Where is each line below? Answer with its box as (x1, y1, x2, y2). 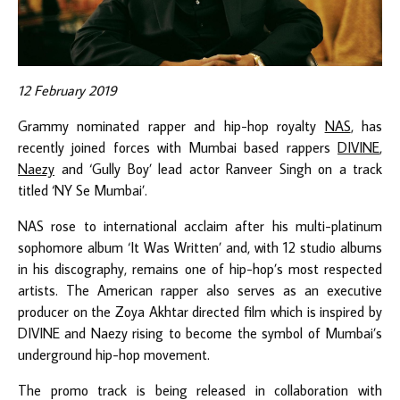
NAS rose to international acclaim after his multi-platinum (18, 216, 382, 235)
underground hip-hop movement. (18, 345, 210, 363)
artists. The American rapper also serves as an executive (18, 280, 382, 299)
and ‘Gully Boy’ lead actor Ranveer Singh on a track (54, 159, 382, 178)
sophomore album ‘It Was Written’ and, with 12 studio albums (18, 237, 382, 256)
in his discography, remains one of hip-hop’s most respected (18, 259, 382, 278)
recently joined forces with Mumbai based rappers (18, 137, 337, 156)
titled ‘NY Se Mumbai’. (18, 180, 147, 199)
